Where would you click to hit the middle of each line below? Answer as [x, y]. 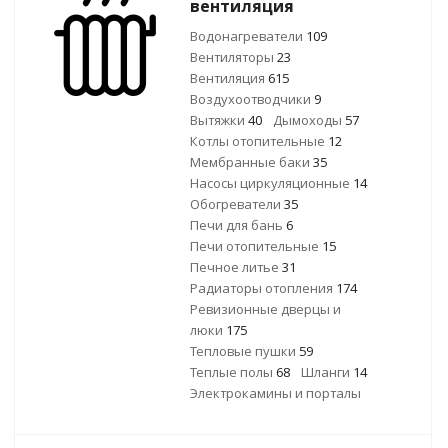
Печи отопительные [256, 246]
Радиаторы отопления [263, 288]
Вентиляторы [233, 57]
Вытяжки [219, 120]
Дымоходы [309, 120]
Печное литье [236, 267]
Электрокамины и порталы [275, 393]
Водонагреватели [248, 36]
